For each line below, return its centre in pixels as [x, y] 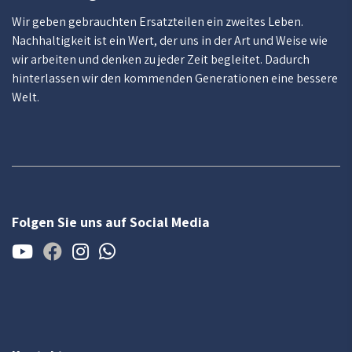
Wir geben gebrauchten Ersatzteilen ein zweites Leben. [158, 22]
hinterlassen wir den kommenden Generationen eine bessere [175, 78]
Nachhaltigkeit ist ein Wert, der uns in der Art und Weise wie [170, 40]
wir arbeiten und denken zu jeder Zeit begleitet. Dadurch [161, 59]
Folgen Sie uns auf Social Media [111, 222]
